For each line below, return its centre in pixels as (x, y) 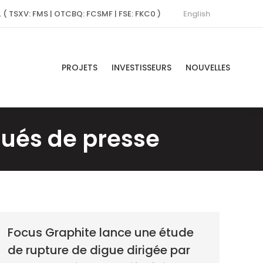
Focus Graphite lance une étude (101, 232)
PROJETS (80, 67)
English (197, 14)
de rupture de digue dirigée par (99, 250)
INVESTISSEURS (141, 67)
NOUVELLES (208, 67)
